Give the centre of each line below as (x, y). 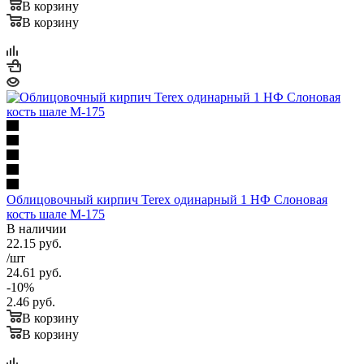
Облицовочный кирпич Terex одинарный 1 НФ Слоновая (167, 200)
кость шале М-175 (56, 214)
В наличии (37, 229)
